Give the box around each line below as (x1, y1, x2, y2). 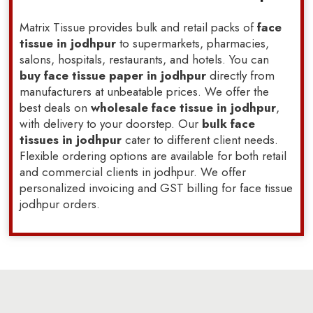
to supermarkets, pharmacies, (119, 34, 270, 52)
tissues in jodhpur (20, 131, 122, 148)
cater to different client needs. (122, 131, 279, 148)
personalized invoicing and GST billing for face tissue (20, 179, 293, 196)
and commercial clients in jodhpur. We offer (20, 163, 247, 180)
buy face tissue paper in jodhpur (20, 66, 207, 84)
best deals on (20, 99, 88, 116)
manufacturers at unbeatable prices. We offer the (20, 82, 270, 100)
